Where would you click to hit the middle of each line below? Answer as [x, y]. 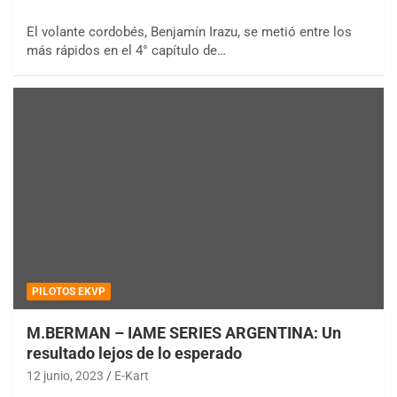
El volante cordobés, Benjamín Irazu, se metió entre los [189, 31]
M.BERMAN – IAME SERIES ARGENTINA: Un [184, 333]
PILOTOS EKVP [69, 292]
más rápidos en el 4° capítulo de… [126, 50]
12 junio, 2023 [65, 376]
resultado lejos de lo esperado [134, 354]
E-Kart [132, 376]
